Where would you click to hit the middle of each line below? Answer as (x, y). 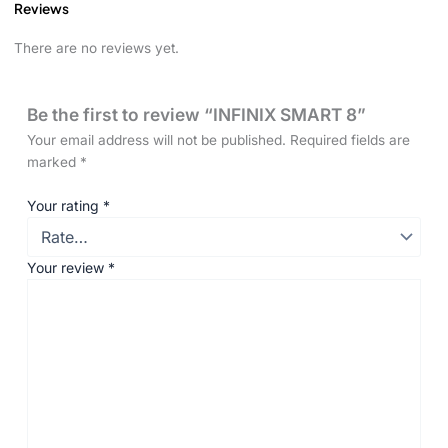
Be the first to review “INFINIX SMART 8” (197, 115)
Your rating (65, 206)
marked (54, 162)
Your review (68, 268)
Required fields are (350, 140)
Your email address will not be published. (157, 140)
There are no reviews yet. (96, 48)
